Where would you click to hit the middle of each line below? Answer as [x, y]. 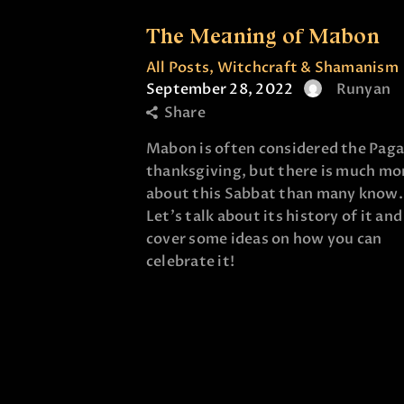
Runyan [363, 89]
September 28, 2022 [220, 89]
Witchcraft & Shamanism [308, 67]
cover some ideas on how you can [264, 239]
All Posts [178, 67]
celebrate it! [194, 261]
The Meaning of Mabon [263, 35]
